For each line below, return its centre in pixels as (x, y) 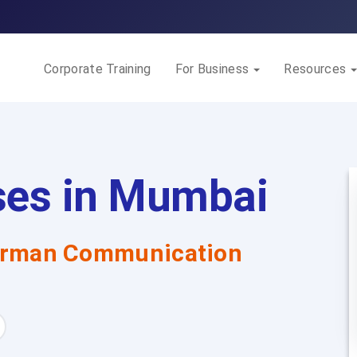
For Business (214, 69)
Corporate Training (98, 69)
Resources (317, 69)
